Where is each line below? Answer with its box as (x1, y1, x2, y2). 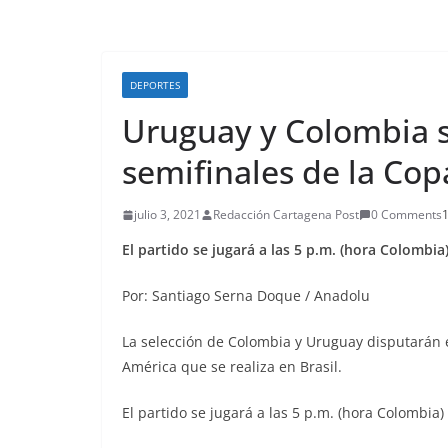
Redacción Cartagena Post (213, 206, 359, 223)
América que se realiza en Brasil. (122, 357, 342, 376)
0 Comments (371, 206, 442, 223)
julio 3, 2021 (134, 206, 201, 223)
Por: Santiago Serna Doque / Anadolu (122, 286, 370, 305)
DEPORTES (130, 78, 180, 92)
